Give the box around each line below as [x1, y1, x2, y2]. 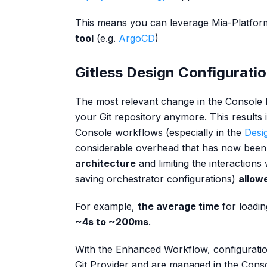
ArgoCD [119, 32, 155, 44]
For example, [75, 200, 138, 212]
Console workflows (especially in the [75, 126, 244, 138]
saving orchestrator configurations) [75, 173, 238, 185]
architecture [75, 157, 136, 169]
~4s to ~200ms [75, 216, 148, 228]
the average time [138, 200, 219, 212]
